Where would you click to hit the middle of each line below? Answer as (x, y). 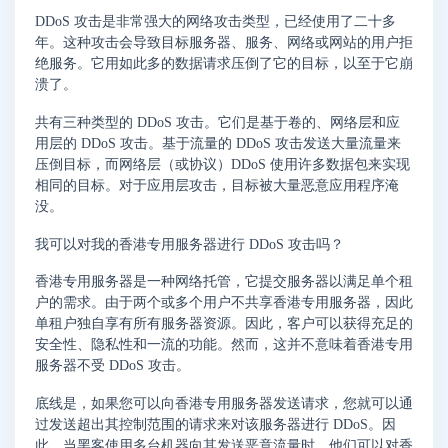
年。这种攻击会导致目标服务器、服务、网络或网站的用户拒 (224, 43)
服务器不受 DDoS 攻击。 (112, 366)
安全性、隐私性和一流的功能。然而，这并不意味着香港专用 (224, 345)
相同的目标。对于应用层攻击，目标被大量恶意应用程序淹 (217, 185)
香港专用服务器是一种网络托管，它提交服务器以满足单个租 (224, 282)
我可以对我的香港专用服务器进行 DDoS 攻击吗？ (189, 244)
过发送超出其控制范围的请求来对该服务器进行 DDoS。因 (215, 425)
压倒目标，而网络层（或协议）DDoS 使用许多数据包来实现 (222, 164)
